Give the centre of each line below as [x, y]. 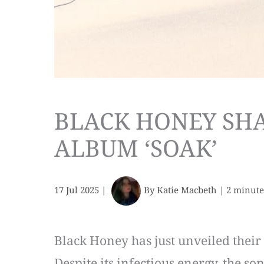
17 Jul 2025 [78, 189]
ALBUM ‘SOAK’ [136, 147]
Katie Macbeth [188, 189]
